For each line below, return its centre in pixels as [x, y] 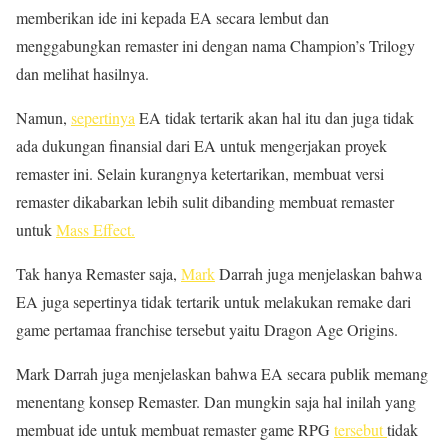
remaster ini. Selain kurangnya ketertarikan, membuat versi [200, 173]
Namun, [43, 117]
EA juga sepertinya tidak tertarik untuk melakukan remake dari [213, 301]
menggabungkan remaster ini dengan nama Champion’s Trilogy [215, 45]
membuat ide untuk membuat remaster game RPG [175, 429]
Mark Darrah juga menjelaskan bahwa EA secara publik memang [222, 373]
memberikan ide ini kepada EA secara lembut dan [172, 17]
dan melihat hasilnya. [82, 73]
